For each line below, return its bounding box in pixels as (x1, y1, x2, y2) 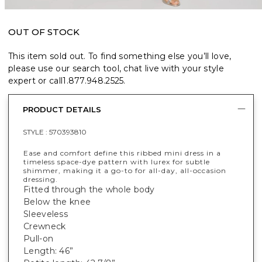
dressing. (23, 174, 58, 184)
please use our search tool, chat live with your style (8, 63, 224, 74)
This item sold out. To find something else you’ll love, (8, 50, 232, 61)
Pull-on (23, 233, 54, 244)
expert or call (8, 75, 63, 86)
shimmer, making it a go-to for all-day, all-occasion (23, 166, 226, 175)
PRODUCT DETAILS (23, 105, 101, 115)
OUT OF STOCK (8, 26, 80, 37)
